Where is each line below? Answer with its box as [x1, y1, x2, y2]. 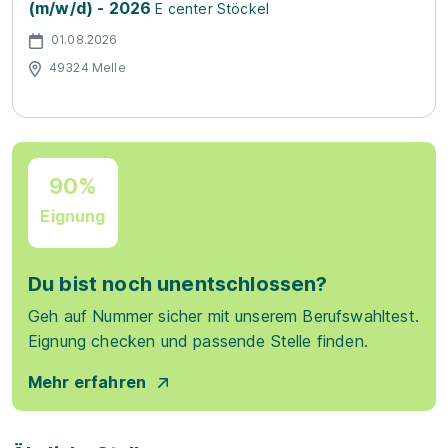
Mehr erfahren [28, 372, 147, 392]
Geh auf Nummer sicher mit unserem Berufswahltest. [28, 306, 419, 326]
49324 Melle [49, 59, 126, 75]
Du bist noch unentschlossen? [28, 272, 328, 296]
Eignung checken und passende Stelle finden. [28, 331, 368, 351]
